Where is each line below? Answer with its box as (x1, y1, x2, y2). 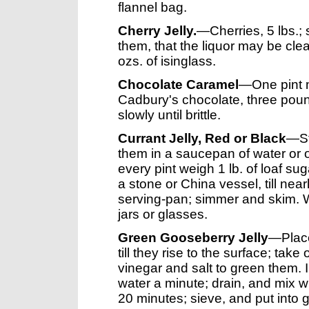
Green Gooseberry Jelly (118, 230, 268, 246)
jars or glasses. (118, 207, 208, 222)
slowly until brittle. (118, 108, 221, 123)
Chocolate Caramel (118, 77, 239, 92)
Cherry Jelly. (118, 23, 197, 39)
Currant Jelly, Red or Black (118, 131, 286, 146)
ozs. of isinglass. (118, 54, 216, 69)
